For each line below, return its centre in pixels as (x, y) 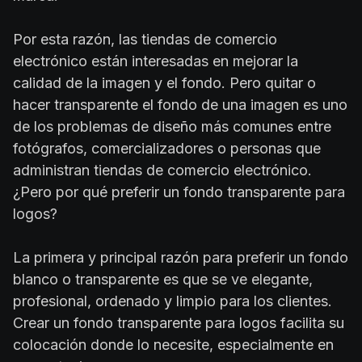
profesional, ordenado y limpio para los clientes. (173, 301)
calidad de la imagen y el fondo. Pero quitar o (164, 82)
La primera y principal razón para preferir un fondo (181, 257)
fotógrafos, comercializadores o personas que (167, 148)
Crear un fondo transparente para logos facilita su (179, 322)
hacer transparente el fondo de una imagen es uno (180, 104)
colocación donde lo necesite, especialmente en (173, 344)
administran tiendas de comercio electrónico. (162, 170)
